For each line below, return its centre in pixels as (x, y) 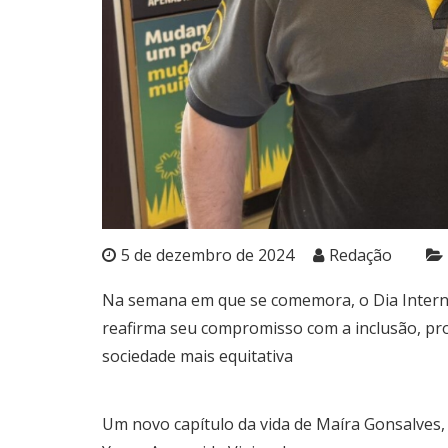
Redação (360, 254)
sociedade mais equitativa (197, 355)
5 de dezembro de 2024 (207, 254)
